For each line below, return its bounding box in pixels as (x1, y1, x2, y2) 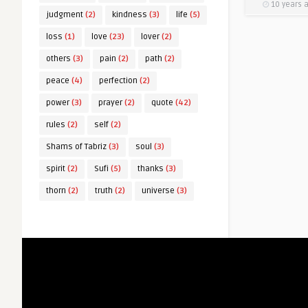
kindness (112, 10, 147, 20)
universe (142, 186, 175, 196)
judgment (46, 10, 83, 20)
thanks (137, 164, 164, 174)
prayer (98, 98, 122, 108)
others (46, 54, 71, 64)
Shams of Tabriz (46, 142, 107, 152)
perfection (99, 76, 137, 86)
